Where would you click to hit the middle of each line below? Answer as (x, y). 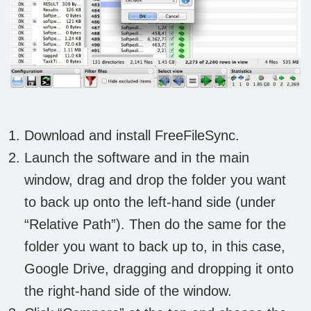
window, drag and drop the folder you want (155, 179)
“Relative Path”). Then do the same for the (155, 224)
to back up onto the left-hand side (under (150, 202)
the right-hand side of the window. (128, 291)
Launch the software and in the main (137, 157)
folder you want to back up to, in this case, (155, 246)
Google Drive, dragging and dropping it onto (159, 268)
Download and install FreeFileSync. (132, 135)
